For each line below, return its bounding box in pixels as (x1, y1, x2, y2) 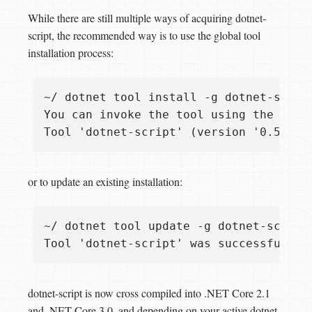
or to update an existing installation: (28, 174, 182, 189)
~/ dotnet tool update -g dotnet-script (44, 219, 309, 233)
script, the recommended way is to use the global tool (28, 28, 260, 43)
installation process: (28, 45, 114, 61)
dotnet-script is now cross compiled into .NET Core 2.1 (28, 286, 270, 301)
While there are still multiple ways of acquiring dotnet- (28, 10, 266, 26)
